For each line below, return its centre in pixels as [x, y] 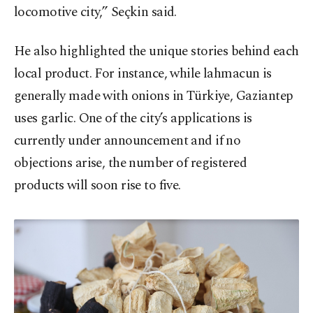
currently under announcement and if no [128, 141]
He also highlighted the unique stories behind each [156, 52]
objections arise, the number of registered [131, 163]
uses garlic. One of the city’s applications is [133, 119]
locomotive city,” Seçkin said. [95, 13]
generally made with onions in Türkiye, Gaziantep [154, 96]
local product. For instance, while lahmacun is [143, 74]
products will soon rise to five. [97, 186]
